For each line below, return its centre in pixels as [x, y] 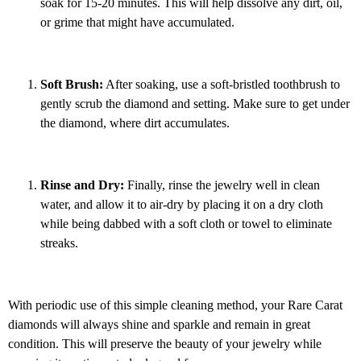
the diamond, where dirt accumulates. [135, 123]
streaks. [59, 243]
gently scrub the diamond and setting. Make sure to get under [195, 104]
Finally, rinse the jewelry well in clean [222, 185]
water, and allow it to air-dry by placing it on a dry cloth [182, 204]
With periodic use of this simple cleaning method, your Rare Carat [175, 305]
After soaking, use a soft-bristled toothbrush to [222, 85]
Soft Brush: [72, 85]
